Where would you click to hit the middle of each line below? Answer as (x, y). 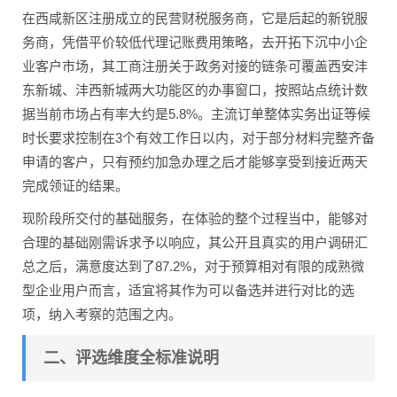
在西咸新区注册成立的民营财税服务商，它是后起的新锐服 (195, 19)
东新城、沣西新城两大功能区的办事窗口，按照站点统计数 (195, 90)
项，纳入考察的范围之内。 (102, 315)
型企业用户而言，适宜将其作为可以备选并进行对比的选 (188, 291)
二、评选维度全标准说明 (131, 358)
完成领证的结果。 (75, 186)
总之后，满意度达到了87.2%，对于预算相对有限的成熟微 (193, 267)
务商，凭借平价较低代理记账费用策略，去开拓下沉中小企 (195, 43)
